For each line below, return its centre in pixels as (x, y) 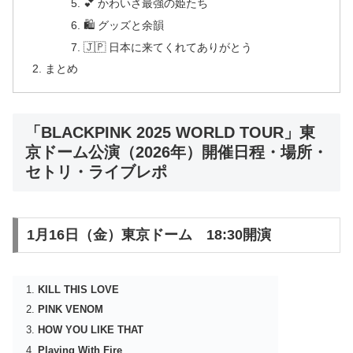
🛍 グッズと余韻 (124, 25)
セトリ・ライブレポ (96, 172)
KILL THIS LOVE (78, 289)
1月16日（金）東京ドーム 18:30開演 (149, 235)
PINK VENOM (70, 310)
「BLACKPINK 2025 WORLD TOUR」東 (170, 133)
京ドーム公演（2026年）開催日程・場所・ (176, 152)
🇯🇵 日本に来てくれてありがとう (168, 47)
